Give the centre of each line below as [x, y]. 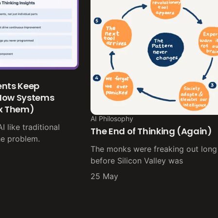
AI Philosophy [112, 118]
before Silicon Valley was [137, 160]
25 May [105, 176]
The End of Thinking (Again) [151, 131]
